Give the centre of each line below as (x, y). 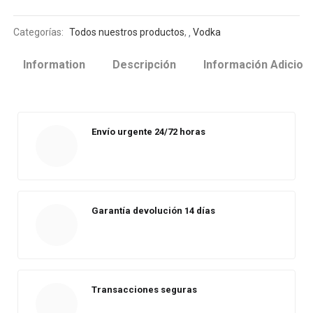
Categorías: (40, 32)
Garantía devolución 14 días (153, 211)
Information (54, 65)
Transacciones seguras (144, 290)
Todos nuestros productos (127, 32)
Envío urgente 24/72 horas (148, 132)
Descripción (144, 65)
